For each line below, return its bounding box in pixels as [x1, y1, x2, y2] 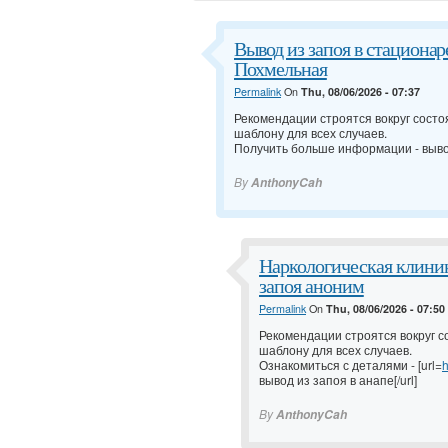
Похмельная [234, 58, 327, 81]
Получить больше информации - [234, 139, 422, 157]
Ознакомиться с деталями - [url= [259, 356, 442, 374]
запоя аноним [259, 275, 364, 298]
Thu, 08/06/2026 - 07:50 [326, 301, 445, 317]
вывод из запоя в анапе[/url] [259, 371, 417, 389]
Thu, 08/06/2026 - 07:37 [301, 84, 420, 100]
